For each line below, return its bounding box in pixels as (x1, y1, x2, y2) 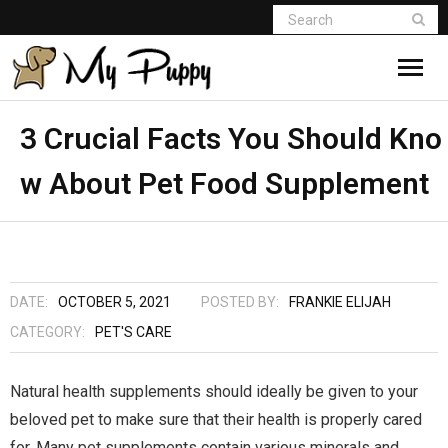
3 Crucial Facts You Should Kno (20, 121, 442, 156)
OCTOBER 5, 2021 (58, 294, 171, 310)
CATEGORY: (10, 324, 85, 340)
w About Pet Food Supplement (20, 166, 429, 201)
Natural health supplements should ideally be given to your (10, 382, 418, 401)
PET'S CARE (95, 324, 172, 340)
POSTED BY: (201, 294, 279, 310)
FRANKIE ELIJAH (289, 294, 391, 310)
